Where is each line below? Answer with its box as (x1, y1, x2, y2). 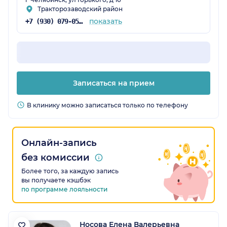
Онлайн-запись (21, 137, 97, 149)
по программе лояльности (21, 185, 107, 194)
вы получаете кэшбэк (21, 176, 91, 184)
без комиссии (21, 152, 90, 164)
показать (89, 17, 122, 26)
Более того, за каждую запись (21, 167, 119, 175)
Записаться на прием (72, 79, 155, 88)
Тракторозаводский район (37, 5, 123, 13)
